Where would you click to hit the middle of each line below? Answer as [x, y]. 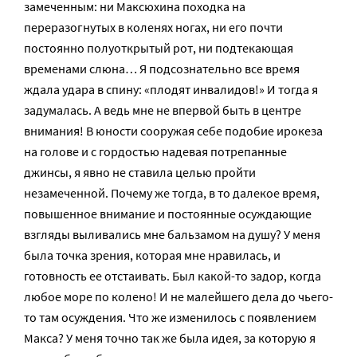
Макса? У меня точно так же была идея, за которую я [170, 338]
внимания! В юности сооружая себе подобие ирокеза [173, 131]
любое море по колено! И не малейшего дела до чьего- [178, 296]
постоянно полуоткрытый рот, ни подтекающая [159, 48]
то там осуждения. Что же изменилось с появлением [170, 317]
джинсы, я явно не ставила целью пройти [140, 172]
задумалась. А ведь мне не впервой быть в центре [163, 110]
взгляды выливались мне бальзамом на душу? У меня [172, 234]
